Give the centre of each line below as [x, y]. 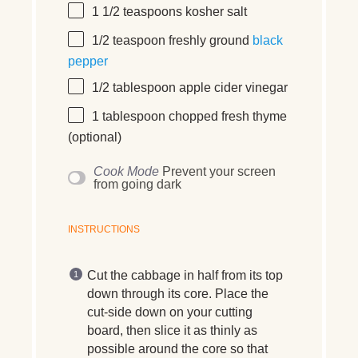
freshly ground [209, 40]
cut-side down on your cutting [170, 312]
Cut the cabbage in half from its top [185, 275]
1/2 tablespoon [134, 87]
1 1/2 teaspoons [137, 11]
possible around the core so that [177, 348]
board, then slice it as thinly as [172, 330]
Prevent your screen [219, 171]
